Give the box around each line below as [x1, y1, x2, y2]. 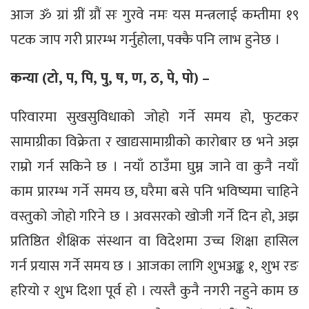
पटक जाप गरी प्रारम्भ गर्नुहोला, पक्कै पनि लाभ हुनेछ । [10, 27, 280, 52]
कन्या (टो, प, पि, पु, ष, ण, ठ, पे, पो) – [10, 66, 210, 90]
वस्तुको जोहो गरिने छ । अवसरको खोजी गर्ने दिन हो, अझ [10, 203, 299, 228]
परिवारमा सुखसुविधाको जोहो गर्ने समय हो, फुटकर [10, 104, 299, 129]
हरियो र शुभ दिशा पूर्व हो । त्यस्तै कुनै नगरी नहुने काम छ [10, 278, 299, 303]
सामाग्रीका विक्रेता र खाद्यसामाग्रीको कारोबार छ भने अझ [10, 129, 299, 154]
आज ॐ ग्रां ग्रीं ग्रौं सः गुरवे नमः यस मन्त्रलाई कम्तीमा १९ [10, 2, 299, 27]
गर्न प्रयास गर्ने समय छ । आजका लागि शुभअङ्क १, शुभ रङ [10, 253, 299, 278]
